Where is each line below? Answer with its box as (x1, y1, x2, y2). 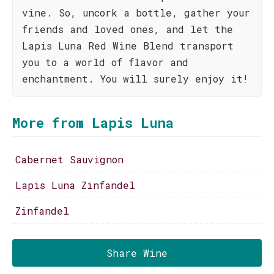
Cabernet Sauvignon (15, 153, 124, 166)
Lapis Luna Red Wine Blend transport (22, 39, 234, 52)
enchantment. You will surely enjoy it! (22, 72, 248, 85)
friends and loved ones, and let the (22, 23, 233, 35)
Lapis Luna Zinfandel (15, 179, 135, 191)
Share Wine (106, 246, 168, 259)
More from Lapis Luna (12, 114, 174, 131)
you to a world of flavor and (22, 56, 188, 68)
